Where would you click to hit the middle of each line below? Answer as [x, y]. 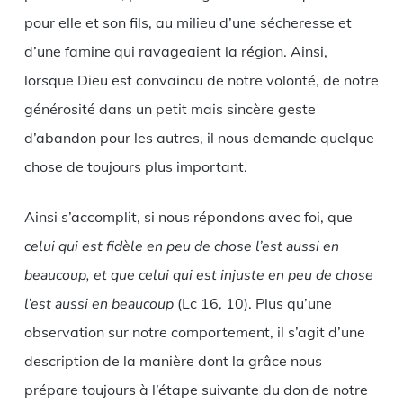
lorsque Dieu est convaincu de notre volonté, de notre [201, 80]
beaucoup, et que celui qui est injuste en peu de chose [198, 275]
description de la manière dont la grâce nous [173, 360]
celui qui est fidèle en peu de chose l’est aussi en [181, 246]
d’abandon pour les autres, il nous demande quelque [199, 137]
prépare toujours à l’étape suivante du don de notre [196, 389]
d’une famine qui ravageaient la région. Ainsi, [175, 51]
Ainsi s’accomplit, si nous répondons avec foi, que [188, 216]
